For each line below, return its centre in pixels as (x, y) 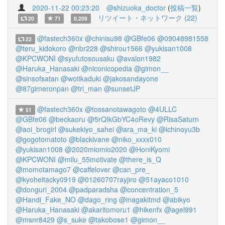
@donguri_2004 (41, 189)
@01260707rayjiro (107, 179)
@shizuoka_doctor (136, 8)
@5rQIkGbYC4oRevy (121, 119)
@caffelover (92, 169)
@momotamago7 (43, 169)
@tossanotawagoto (115, 109)
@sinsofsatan (37, 78)
